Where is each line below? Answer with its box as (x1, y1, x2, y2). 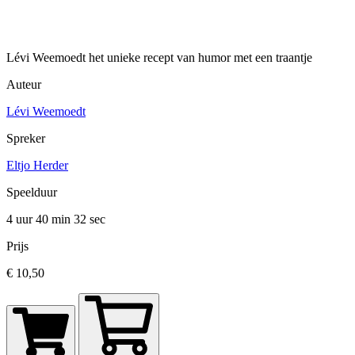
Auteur (6, 78, 41, 92)
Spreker (6, 132, 45, 146)
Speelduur (6, 185, 57, 200)
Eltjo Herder (6, 158, 68, 173)
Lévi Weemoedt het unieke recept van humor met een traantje (6, 51, 312, 65)
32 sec (74, 212, 105, 227)
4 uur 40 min (6, 212, 74, 227)
